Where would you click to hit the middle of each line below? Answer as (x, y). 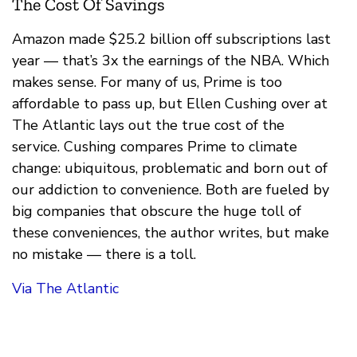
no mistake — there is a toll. (104, 255)
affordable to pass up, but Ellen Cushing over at (170, 104)
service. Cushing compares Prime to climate (155, 147)
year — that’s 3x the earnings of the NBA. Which (171, 61)
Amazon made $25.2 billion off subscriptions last (171, 39)
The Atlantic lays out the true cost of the (148, 126)
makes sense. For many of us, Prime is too (147, 82)
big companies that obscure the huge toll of (157, 212)
